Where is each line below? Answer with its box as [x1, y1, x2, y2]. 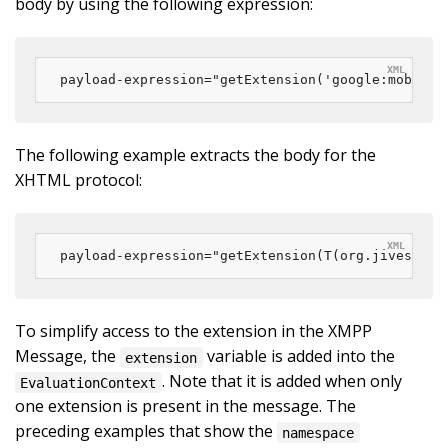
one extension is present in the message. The [15, 395, 356, 418]
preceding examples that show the [15, 420, 277, 443]
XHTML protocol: [15, 169, 142, 192]
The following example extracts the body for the [15, 144, 376, 167]
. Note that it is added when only [161, 370, 402, 393]
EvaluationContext [20, 374, 157, 391]
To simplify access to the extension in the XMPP [15, 320, 372, 343]
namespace [282, 424, 355, 441]
